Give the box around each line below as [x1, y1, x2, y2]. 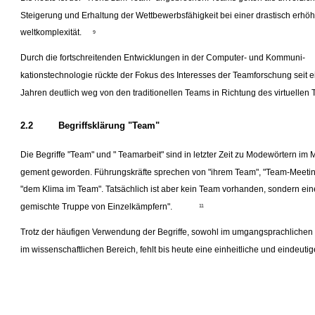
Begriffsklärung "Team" [58, 120, 160, 131]
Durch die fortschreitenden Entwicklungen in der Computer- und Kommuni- [20, 53, 306, 63]
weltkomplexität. [20, 27, 82, 38]
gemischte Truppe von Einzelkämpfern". [20, 202, 173, 212]
